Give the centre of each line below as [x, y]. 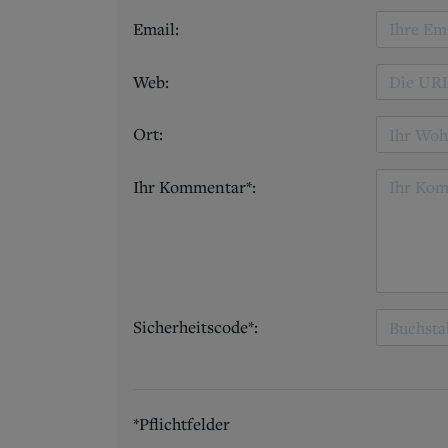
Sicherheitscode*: [195, 327]
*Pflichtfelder [181, 424]
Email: [156, 28]
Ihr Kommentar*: [194, 187]
